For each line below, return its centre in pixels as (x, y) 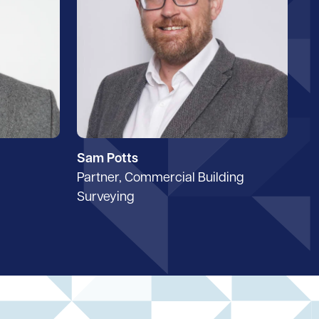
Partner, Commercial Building (161, 178)
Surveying (106, 197)
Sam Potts (108, 159)
